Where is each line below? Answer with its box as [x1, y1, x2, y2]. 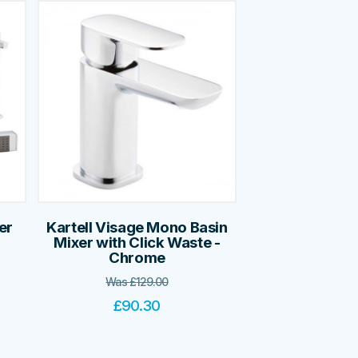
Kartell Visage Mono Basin [46, 217, 228, 237]
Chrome [109, 248, 165, 267]
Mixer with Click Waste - [54, 233, 221, 252]
